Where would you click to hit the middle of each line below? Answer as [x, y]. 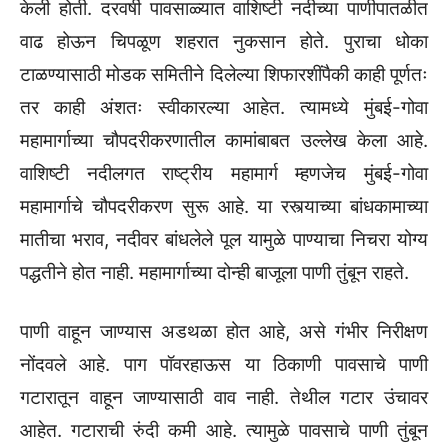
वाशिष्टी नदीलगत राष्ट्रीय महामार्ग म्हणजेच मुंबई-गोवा [224, 174]
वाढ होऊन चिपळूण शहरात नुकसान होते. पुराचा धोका [224, 42]
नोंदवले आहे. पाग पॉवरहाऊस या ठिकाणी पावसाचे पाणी [224, 365]
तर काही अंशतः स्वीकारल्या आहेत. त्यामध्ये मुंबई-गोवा [224, 108]
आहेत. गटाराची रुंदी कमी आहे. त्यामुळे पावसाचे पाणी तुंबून [224, 431]
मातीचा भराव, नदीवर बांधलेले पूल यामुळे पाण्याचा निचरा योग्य [224, 240]
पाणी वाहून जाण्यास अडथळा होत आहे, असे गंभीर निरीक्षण [224, 332]
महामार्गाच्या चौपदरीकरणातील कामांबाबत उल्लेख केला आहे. [224, 141]
